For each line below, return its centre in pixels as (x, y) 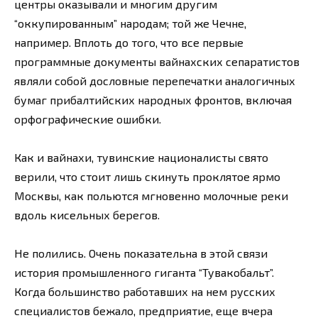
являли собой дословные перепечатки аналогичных (155, 80)
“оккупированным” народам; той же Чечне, (130, 23)
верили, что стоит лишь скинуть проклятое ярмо (147, 176)
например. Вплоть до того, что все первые (129, 42)
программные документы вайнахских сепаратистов (157, 61)
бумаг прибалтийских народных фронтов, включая (153, 99)
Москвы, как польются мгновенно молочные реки (151, 195)
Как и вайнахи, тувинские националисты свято (141, 157)
